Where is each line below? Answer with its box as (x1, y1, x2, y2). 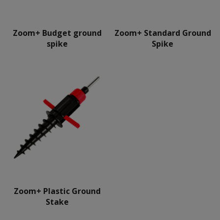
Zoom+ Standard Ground (114, 27, 211, 39)
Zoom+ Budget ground (13, 27, 102, 39)
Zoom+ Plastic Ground (14, 185, 101, 196)
